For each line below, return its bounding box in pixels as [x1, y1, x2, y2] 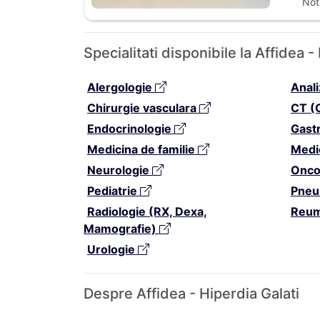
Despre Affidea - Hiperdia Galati [84, 284, 299, 302]
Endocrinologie [87, 121, 174, 136]
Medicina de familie [87, 141, 198, 156]
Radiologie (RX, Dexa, [87, 204, 207, 219]
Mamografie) [84, 221, 159, 236]
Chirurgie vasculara [87, 100, 199, 115]
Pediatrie [87, 183, 140, 198]
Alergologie [87, 79, 155, 94]
